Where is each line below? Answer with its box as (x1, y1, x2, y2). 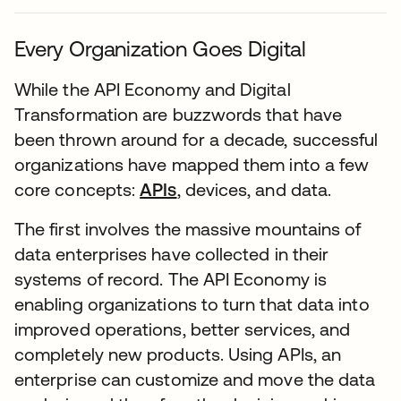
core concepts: (14, 179, 141, 200)
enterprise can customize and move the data (14, 369, 376, 389)
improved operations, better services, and (14, 319, 351, 339)
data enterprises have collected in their (14, 243, 329, 264)
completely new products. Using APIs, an (14, 344, 342, 364)
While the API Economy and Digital (14, 79, 291, 99)
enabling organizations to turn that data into (14, 294, 370, 314)
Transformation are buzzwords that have (14, 104, 343, 124)
